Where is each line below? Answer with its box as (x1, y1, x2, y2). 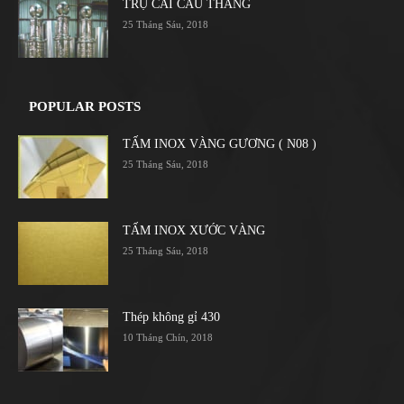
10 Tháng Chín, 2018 (123, 332, 213, 344)
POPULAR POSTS (29, 99, 141, 115)
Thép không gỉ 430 (123, 310, 220, 325)
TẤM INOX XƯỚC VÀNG (123, 224, 265, 238)
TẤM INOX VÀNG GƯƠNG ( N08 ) (123, 137, 317, 151)
